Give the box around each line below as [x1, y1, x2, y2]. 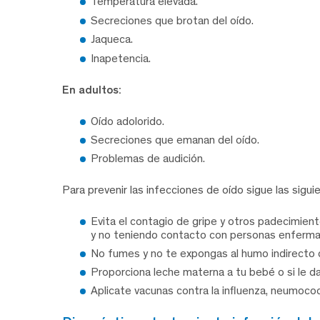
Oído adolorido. [91, 114, 164, 128]
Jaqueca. [91, 32, 133, 46]
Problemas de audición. [91, 151, 205, 166]
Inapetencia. [91, 51, 151, 65]
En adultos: [62, 82, 121, 96]
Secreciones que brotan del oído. [91, 13, 254, 27]
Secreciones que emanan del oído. [91, 132, 259, 146]
